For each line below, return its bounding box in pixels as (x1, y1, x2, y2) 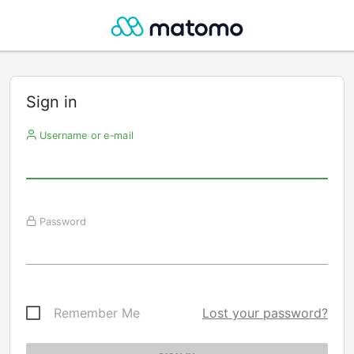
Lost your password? (202, 305, 328, 321)
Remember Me (54, 305, 140, 321)
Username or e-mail (36, 129, 134, 141)
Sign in (26, 92, 77, 111)
